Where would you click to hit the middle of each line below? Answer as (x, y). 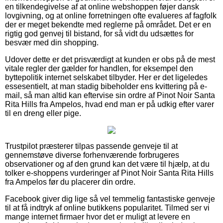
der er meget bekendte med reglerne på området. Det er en (108, 24)
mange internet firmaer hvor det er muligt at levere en (98, 217)
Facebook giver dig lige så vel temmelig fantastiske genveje (110, 199)
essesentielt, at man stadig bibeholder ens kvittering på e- (106, 86)
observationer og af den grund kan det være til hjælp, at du (107, 164)
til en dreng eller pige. (43, 113)
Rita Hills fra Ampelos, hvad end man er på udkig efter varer (110, 104)
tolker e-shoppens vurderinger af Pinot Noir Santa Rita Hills (109, 173)
